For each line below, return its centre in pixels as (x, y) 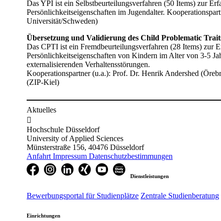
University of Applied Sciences (75, 139)
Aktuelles (41, 110)
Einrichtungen (43, 216)
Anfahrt (40, 156)
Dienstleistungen (149, 176)
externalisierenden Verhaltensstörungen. (88, 65)
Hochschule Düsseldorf (63, 130)
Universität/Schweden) (62, 21)
